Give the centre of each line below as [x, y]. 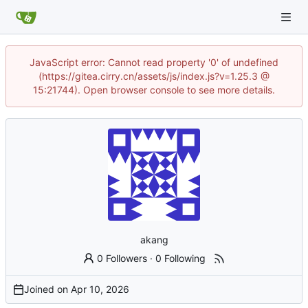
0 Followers [122, 258]
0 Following [181, 258]
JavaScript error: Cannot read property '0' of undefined [154, 62]
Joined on [47, 289]
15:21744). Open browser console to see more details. [154, 90]
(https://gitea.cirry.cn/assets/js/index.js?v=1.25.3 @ [154, 76]
